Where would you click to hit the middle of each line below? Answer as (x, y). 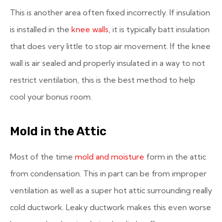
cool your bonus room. (51, 97)
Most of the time (42, 157)
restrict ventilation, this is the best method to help (103, 80)
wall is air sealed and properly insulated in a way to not (108, 63)
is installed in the (41, 29)
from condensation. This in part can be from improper (108, 173)
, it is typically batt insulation (159, 29)
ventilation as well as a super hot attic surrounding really (111, 190)
